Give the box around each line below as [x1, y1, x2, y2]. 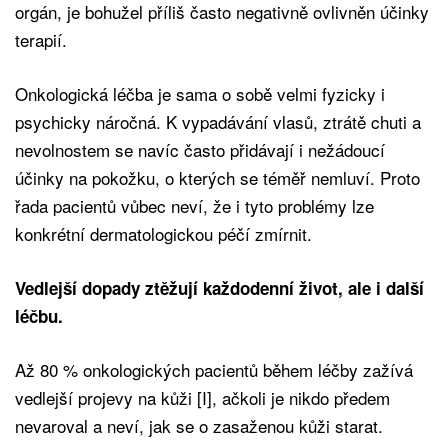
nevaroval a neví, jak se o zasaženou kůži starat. [15, 412, 383, 438]
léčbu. [15, 303, 63, 328]
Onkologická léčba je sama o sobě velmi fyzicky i [15, 80, 385, 106]
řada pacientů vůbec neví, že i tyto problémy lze [15, 192, 374, 218]
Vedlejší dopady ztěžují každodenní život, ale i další [15, 275, 424, 300]
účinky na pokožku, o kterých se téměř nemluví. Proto [15, 164, 420, 190]
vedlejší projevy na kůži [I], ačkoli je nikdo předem [15, 384, 390, 410]
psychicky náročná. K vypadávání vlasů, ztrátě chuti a [15, 108, 421, 134]
